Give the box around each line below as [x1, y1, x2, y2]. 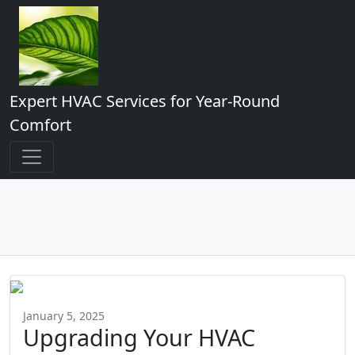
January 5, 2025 [23, 308, 105, 323]
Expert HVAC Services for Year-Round [10, 90, 280, 112]
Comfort [10, 114, 71, 136]
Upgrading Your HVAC [23, 322, 255, 353]
